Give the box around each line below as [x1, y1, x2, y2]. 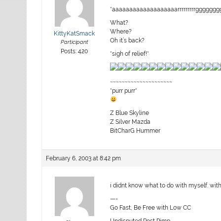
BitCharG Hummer [110, 127, 161, 134]
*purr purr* [110, 87, 138, 94]
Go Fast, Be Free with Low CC [110, 204, 191, 211]
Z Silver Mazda [110, 118, 151, 125]
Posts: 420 [61, 47, 88, 55]
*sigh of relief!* [110, 50, 149, 57]
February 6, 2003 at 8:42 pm [46, 154, 121, 162]
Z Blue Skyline [110, 109, 149, 116]
